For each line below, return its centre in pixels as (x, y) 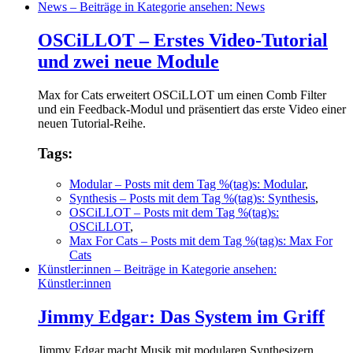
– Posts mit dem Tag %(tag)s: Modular (208, 184)
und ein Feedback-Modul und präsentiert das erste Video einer (192, 109)
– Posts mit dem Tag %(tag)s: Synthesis (216, 198)
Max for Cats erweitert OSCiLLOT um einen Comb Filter (182, 95)
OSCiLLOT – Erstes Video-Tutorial (183, 40)
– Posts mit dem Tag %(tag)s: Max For (235, 240)
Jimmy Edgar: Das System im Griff (181, 316)
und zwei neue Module (128, 61)
